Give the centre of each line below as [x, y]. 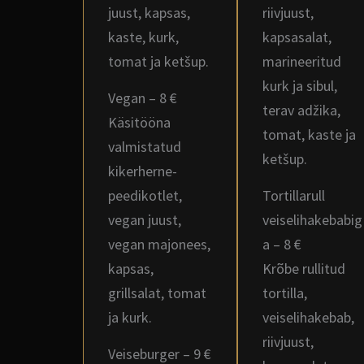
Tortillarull [294, 195]
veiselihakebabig [312, 220]
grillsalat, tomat [157, 293]
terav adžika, [301, 110]
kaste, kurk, [143, 37]
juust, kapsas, [149, 13]
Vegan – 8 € [143, 98]
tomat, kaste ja [309, 134]
